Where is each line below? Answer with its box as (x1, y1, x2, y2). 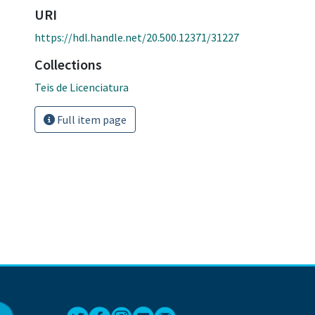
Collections (34, 55, 102, 73)
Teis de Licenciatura (34, 79, 129, 94)
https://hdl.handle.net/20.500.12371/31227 (34, 30, 239, 44)
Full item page (55, 112, 127, 127)
